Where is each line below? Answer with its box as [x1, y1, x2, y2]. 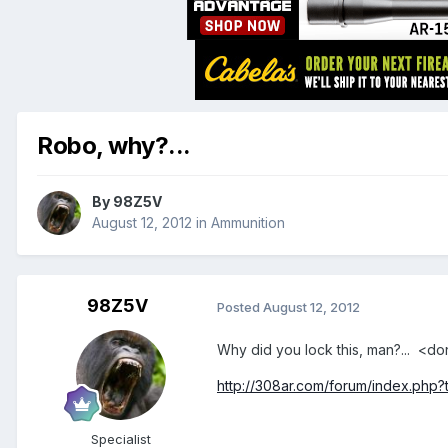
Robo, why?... [37, 130, 191, 160]
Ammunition [211, 214, 285, 232]
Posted [217, 298, 263, 315]
